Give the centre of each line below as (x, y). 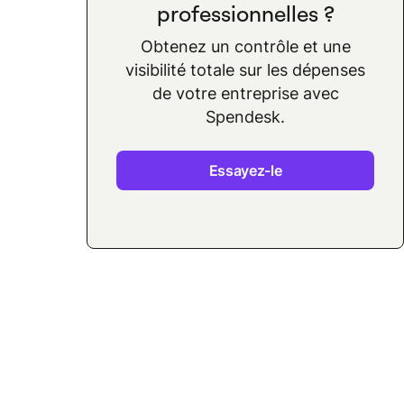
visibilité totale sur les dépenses (245, 70)
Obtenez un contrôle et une (245, 46)
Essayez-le (245, 170)
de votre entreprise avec (245, 93)
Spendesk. (245, 117)
